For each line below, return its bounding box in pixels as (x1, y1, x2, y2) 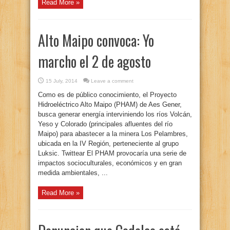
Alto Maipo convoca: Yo (38, 30, 154, 51)
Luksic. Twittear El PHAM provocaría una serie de (38, 149, 186, 157)
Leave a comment (91, 78, 133, 84)
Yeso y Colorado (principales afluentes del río (38, 120, 172, 128)
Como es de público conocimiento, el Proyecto (38, 91, 177, 99)
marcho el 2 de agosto (38, 51, 151, 72)
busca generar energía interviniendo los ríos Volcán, (38, 110, 192, 118)
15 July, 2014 (46, 78, 78, 84)
